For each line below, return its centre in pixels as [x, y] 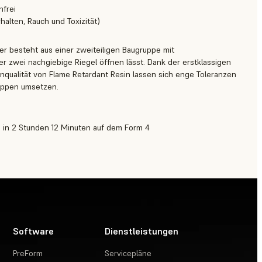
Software [34, 231]
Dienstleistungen [142, 231]
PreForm [28, 254]
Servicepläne [128, 254]
